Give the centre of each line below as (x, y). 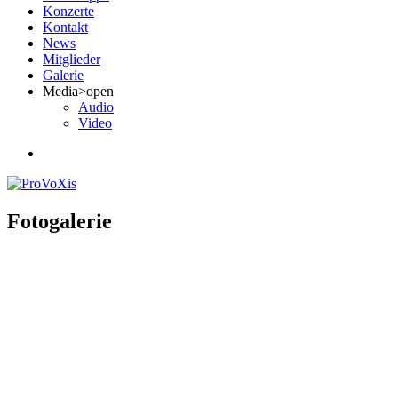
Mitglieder (72, 59)
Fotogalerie (60, 221)
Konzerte (68, 11)
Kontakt (65, 27)
